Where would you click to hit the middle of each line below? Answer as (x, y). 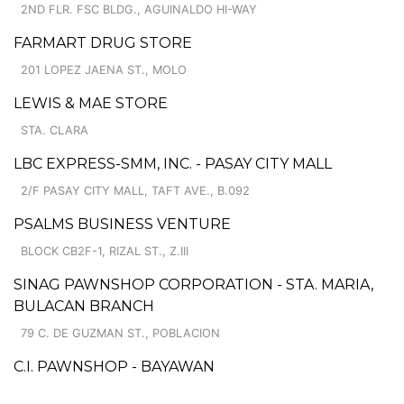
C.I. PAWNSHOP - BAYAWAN (114, 366)
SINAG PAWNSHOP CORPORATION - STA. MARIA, (193, 284)
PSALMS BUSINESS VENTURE (122, 224)
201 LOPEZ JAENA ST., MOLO (104, 69)
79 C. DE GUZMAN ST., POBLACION (120, 333)
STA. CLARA (55, 130)
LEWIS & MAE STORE (91, 103)
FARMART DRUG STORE (103, 42)
